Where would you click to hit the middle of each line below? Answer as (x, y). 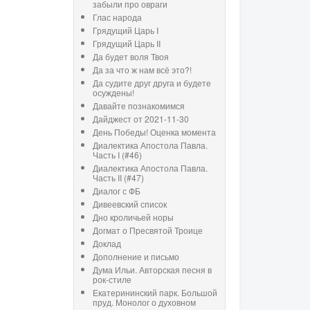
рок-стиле (112, 280)
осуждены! (113, 93)
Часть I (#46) (117, 155)
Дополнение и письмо (136, 257)
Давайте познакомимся (139, 106)
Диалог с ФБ (117, 191)
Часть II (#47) (118, 178)
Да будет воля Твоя (131, 57)
